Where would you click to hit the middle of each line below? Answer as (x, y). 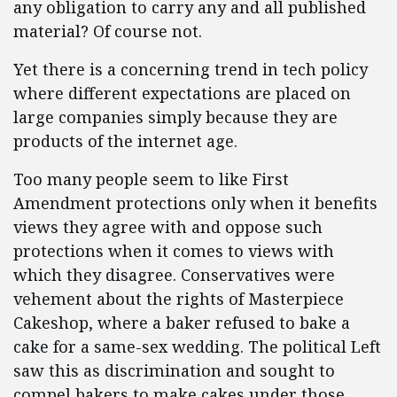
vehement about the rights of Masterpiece (179, 299)
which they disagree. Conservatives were (174, 275)
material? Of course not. (108, 31)
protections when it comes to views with (174, 251)
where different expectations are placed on (182, 93)
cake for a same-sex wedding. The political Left (197, 346)
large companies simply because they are (175, 117)
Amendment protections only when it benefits (195, 203)
